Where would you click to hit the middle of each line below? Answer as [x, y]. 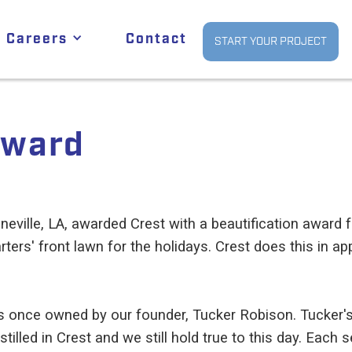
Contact [156, 39]
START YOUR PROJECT [271, 41]
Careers [37, 39]
